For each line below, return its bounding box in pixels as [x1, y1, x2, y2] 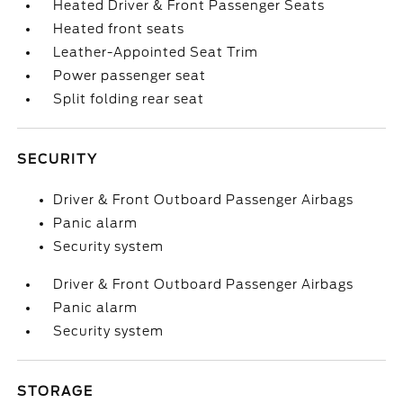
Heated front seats [53, 22, 185, 36]
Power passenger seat [53, 68, 207, 83]
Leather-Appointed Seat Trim [53, 45, 259, 59]
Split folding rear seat [53, 92, 205, 106]
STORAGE [17, 384, 94, 399]
